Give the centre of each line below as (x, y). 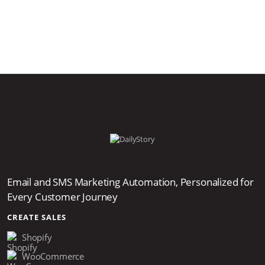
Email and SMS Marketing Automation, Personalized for (130, 182)
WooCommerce (53, 256)
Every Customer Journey (63, 197)
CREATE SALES (37, 217)
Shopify (37, 237)
